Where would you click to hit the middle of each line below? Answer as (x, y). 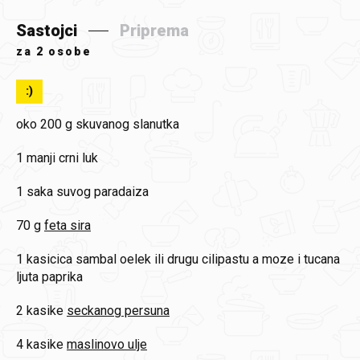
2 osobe (64, 51)
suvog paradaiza (102, 192)
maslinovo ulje (107, 344)
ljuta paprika (49, 277)
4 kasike (40, 344)
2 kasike (40, 311)
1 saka (35, 192)
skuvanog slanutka (127, 124)
